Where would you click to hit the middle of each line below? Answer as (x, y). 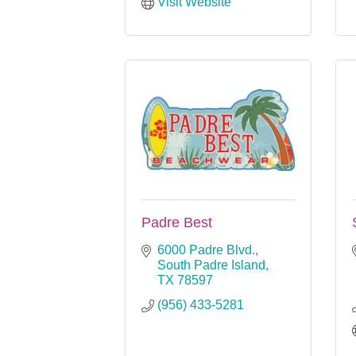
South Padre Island (211, 265)
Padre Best (177, 222)
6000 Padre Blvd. (206, 250)
